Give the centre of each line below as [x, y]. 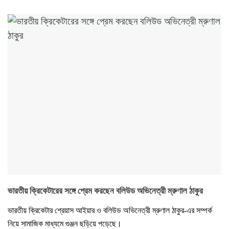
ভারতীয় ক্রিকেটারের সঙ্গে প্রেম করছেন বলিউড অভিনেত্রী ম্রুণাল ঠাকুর [105, 191]
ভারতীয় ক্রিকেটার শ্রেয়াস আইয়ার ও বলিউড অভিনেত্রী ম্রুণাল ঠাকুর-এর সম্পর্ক [110, 210]
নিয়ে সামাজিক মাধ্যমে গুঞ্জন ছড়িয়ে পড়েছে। [65, 223]
